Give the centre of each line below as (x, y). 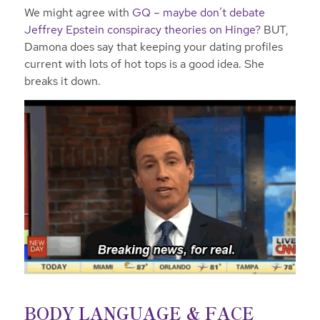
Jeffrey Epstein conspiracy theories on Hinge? (142, 30)
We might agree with (78, 13)
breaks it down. (64, 81)
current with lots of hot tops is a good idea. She (144, 64)
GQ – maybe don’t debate (198, 13)
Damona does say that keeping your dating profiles (153, 47)
